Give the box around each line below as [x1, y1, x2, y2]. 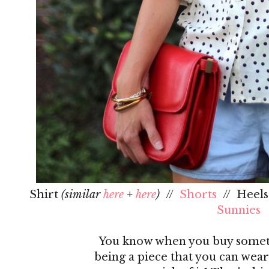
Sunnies [214, 203, 261, 217]
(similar [61, 187, 103, 201]
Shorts [179, 187, 217, 201]
